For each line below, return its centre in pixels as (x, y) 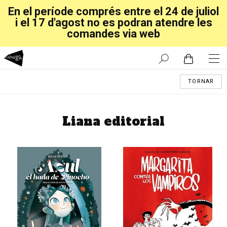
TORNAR (201, 81)
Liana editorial (113, 121)
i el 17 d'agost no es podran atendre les (113, 23)
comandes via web (113, 34)
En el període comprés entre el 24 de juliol (113, 11)
